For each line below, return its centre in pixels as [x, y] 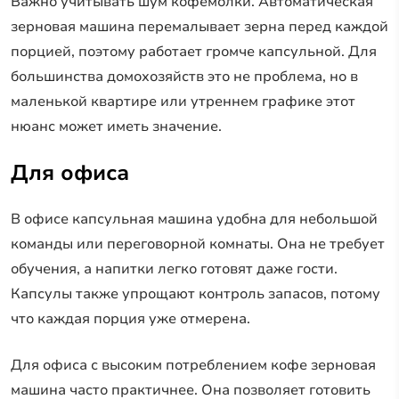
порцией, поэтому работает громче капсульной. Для [194, 51]
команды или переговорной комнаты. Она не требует [198, 244]
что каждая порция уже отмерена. [130, 318]
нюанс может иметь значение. [116, 126]
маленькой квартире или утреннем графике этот [183, 101]
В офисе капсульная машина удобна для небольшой [194, 219]
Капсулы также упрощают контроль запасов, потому [195, 293]
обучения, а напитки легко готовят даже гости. [174, 269]
